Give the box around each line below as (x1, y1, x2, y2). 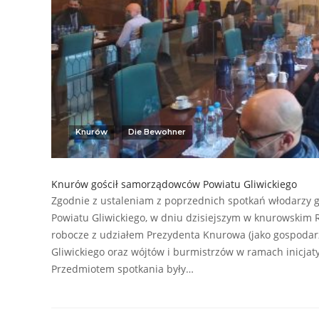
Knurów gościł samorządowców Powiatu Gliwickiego (51, 177, 297, 191)
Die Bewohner (128, 126, 186, 137)
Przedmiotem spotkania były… (51, 261, 194, 276)
